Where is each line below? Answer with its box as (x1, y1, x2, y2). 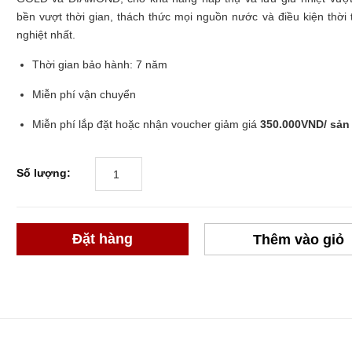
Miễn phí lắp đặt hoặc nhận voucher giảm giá (31, 118, 260, 130)
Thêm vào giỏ (253, 231, 344, 247)
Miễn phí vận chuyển (31, 88, 302, 101)
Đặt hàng (71, 231, 133, 247)
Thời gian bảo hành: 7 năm (31, 58, 183, 71)
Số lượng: (16, 167, 71, 180)
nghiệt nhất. (16, 28, 94, 41)
